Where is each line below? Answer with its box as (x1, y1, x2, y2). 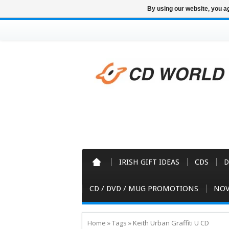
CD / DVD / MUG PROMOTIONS (89, 184, 198, 193)
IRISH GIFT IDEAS (119, 157, 179, 167)
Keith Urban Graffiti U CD (133, 218, 209, 227)
